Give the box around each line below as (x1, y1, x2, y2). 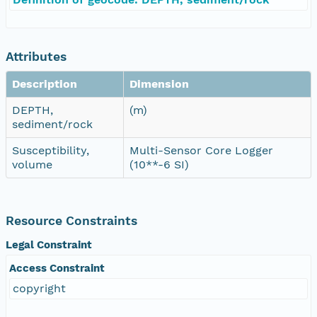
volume (12, 157, 52, 171)
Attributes (6, 49, 67, 64)
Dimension (129, 76, 189, 91)
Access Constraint (9, 261, 105, 275)
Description (12, 76, 77, 91)
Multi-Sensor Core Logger (129, 143, 273, 157)
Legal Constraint (6, 238, 92, 251)
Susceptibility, (12, 143, 89, 157)
